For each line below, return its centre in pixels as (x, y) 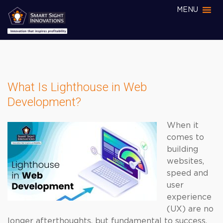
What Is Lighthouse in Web (77, 87)
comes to (185, 137)
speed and (187, 173)
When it (183, 125)
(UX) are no (190, 209)
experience (189, 197)
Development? (44, 102)
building (182, 149)
